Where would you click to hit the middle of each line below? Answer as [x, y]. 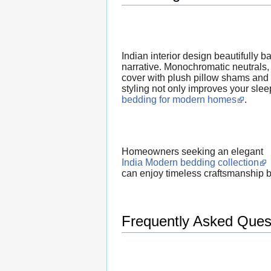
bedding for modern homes [179, 100]
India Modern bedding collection [190, 163]
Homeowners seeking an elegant [192, 152]
